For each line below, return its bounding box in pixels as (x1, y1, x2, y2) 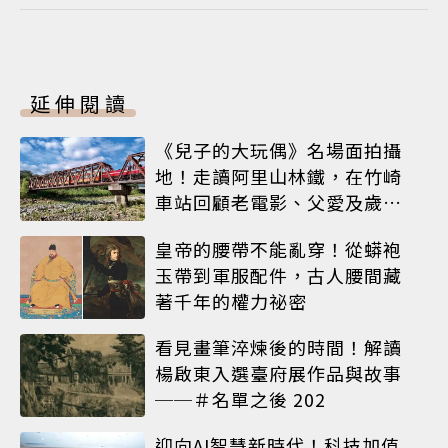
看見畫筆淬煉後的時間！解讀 (155, 334, 402, 361)
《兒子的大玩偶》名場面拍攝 (155, 137, 402, 164)
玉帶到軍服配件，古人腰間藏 (155, 261, 402, 288)
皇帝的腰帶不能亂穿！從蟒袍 (155, 235, 402, 262)
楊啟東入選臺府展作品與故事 (155, 360, 402, 387)
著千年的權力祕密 (155, 287, 307, 314)
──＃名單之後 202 (155, 386, 326, 413)
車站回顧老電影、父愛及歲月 (155, 189, 402, 216)
